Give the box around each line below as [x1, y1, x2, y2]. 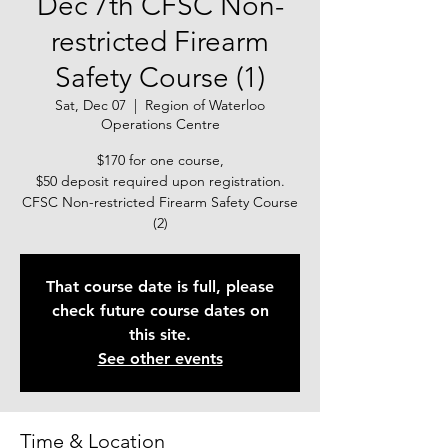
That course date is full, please [46, 277, 274, 296]
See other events [97, 349, 223, 368]
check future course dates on [51, 301, 269, 320]
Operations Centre [100, 115, 220, 133]
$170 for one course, [96, 151, 224, 169]
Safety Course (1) [55, 61, 265, 94]
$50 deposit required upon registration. [35, 172, 285, 190]
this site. [129, 325, 191, 344]
